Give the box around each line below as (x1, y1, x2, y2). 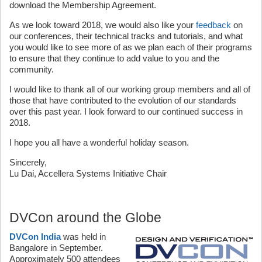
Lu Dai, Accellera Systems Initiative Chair (9, 168, 167, 178)
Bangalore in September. (9, 243, 103, 253)
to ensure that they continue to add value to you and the (9, 53, 219, 63)
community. (9, 64, 54, 74)
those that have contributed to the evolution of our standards (9, 95, 236, 105)
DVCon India (9, 232, 61, 242)
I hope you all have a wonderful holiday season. (9, 137, 189, 147)
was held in (61, 232, 106, 242)
